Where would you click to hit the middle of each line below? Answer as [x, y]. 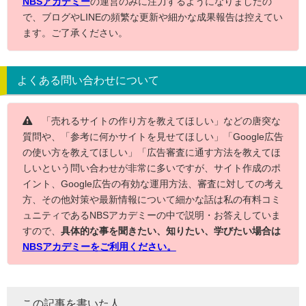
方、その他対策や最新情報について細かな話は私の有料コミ [151, 199]
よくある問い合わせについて [88, 80]
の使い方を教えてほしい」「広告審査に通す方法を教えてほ [151, 152]
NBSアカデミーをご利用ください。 [99, 246]
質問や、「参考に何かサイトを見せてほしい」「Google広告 [153, 136]
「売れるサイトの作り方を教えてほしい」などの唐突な [156, 121]
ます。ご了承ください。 [75, 32]
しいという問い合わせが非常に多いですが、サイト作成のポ [151, 168]
